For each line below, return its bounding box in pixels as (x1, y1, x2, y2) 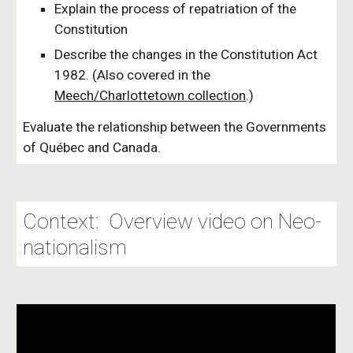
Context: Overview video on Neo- (23, 209, 322, 234)
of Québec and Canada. (23, 139, 162, 155)
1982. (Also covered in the (54, 67, 211, 83)
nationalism (23, 235, 128, 260)
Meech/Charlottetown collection (54, 87, 247, 103)
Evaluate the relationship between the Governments (23, 119, 327, 135)
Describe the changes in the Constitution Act (54, 46, 318, 62)
